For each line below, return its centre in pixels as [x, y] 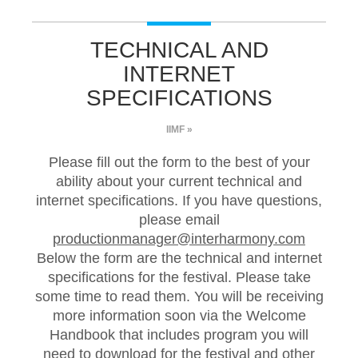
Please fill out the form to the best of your [179, 163]
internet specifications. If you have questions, [179, 201]
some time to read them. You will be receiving [179, 297]
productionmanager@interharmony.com [179, 239]
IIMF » [179, 130]
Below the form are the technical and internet [179, 259]
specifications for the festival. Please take [179, 278]
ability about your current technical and [179, 182]
